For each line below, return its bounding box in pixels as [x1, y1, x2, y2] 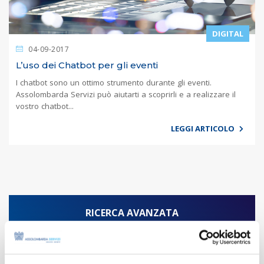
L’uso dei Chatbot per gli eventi [16, 59, 158, 71]
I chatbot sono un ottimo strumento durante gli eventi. [16, 77, 212, 88]
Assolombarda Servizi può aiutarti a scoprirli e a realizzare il [16, 88, 236, 100]
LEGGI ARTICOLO [171, 123, 236, 134]
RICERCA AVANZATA [85, 206, 179, 219]
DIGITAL [212, 28, 243, 39]
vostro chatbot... [16, 100, 74, 111]
